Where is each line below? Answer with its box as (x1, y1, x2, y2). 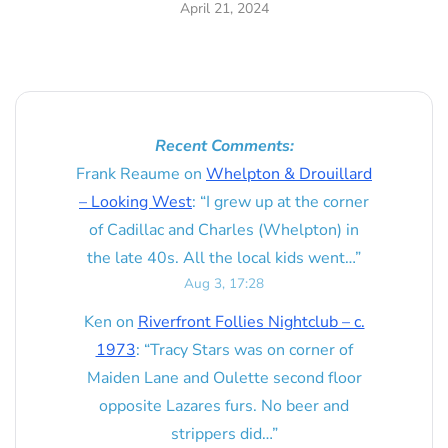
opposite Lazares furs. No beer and (99, 395, 349, 418)
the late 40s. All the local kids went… (87, 247, 355, 269)
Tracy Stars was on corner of (149, 339, 353, 362)
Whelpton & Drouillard (206, 163, 372, 185)
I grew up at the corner (206, 191, 369, 213)
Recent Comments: (154, 135, 294, 157)
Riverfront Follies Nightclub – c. (137, 311, 365, 334)
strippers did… (170, 423, 272, 446)
